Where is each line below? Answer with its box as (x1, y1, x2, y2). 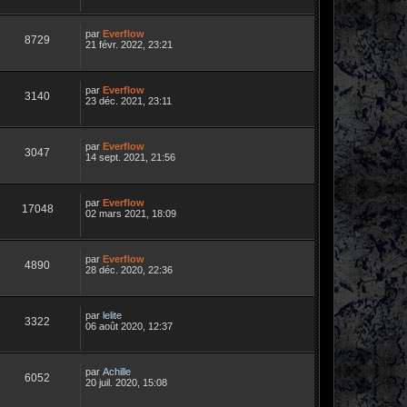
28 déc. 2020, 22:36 (85, 263, 173, 275)
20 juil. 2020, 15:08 (85, 376, 167, 388)
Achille (103, 365, 131, 377)
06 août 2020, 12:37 (85, 320, 173, 332)
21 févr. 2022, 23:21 (85, 38, 173, 50)
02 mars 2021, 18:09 (85, 207, 176, 219)
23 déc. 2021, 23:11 (85, 94, 172, 106)
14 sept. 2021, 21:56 (85, 151, 175, 163)
